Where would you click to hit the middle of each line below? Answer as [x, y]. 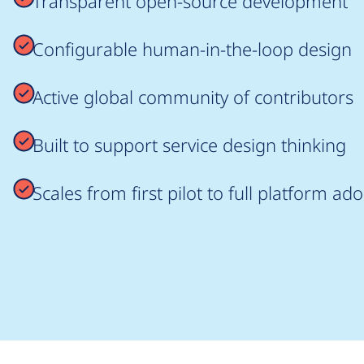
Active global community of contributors [193, 97]
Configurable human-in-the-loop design [192, 49]
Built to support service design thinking [189, 145]
